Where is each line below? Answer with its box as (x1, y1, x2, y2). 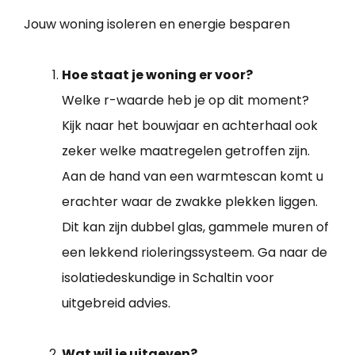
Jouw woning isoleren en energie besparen (24, 15, 290, 34)
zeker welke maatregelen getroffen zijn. (62, 142, 310, 161)
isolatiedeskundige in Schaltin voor (62, 269, 274, 288)
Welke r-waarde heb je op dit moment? (62, 91, 309, 110)
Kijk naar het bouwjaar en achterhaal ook (62, 116, 318, 136)
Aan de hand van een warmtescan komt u (62, 167, 323, 186)
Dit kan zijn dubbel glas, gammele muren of (62, 218, 329, 237)
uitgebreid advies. (62, 294, 170, 313)
